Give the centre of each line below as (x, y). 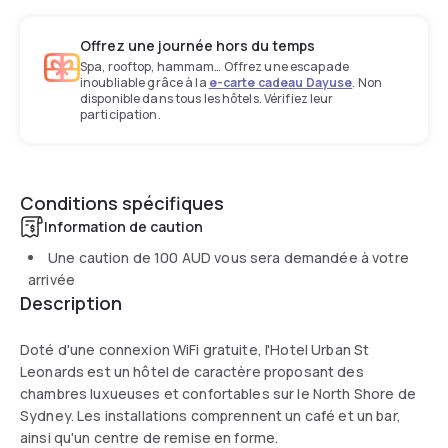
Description (71, 302)
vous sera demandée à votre (310, 257)
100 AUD (183, 257)
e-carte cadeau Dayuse (280, 82)
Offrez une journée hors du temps (197, 45)
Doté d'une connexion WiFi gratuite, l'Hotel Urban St (195, 349)
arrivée (51, 279)
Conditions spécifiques (122, 202)
